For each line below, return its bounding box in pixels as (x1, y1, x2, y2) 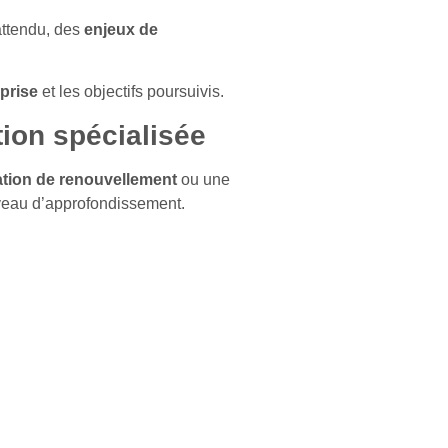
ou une (177, 170, 230, 188)
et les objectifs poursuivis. (38, 83, 224, 101)
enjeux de (84, 21, 158, 39)
